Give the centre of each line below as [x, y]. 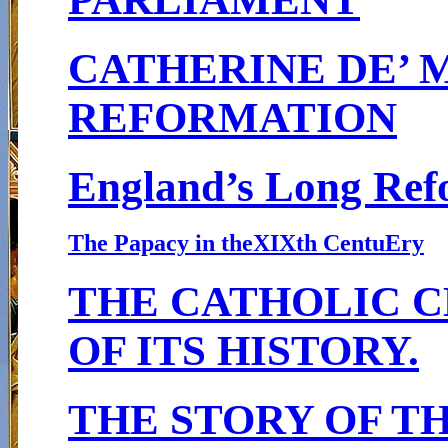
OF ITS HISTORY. [243, 351]
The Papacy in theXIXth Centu [226, 243]
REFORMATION [232, 117]
